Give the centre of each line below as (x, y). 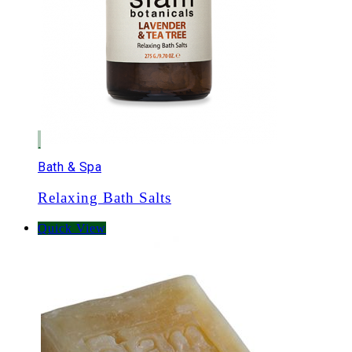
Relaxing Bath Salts (104, 197)
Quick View (72, 229)
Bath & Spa (70, 167)
